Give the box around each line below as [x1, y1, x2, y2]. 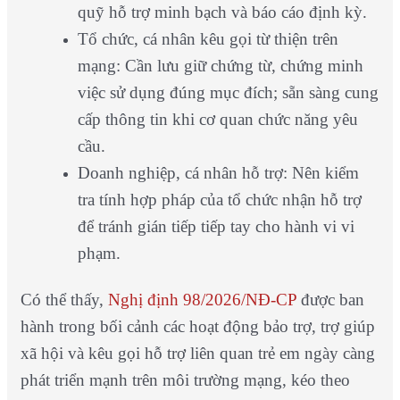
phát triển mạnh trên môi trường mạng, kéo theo [20, 371, 350, 390]
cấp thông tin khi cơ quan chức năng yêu [77, 110, 358, 129]
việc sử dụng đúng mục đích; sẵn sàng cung [77, 83, 379, 103]
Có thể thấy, [20, 290, 108, 310]
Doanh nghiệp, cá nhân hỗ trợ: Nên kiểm [77, 163, 359, 183]
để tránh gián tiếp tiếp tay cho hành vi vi [77, 217, 354, 237]
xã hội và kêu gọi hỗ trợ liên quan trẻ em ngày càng [20, 344, 375, 363]
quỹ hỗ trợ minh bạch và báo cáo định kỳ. [77, 3, 367, 22]
